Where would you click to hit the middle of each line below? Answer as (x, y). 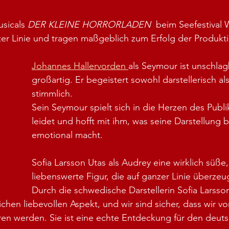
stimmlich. (52, 94)
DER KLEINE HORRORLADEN (90, 25)
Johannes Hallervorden (80, 66)
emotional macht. (67, 135)
